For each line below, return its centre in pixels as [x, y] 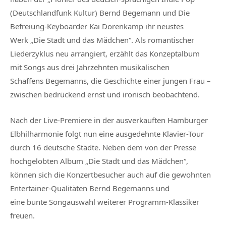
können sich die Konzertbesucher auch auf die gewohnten [110, 174]
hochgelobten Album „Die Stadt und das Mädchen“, [99, 161]
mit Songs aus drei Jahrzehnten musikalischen [90, 67]
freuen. [22, 215]
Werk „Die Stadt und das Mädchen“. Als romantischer [102, 40]
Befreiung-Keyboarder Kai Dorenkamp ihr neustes [97, 26]
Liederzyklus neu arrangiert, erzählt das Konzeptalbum [105, 54]
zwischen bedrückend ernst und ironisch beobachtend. [105, 95]
